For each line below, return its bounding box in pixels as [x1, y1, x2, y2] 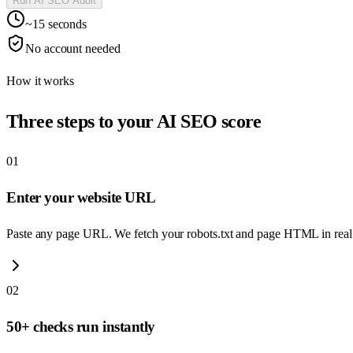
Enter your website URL [6, 189, 156, 206]
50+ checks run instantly [6, 318, 155, 335]
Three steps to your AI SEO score [6, 110, 262, 132]
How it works [6, 73, 75, 87]
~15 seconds [25, 17, 87, 31]
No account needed [25, 41, 121, 55]
